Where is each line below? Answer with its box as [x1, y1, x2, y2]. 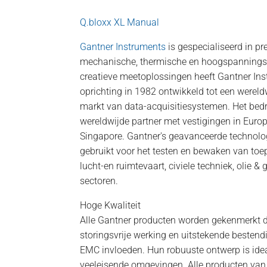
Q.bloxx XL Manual [80, 16, 160, 28]
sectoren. [80, 175, 119, 187]
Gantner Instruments [80, 41, 166, 52]
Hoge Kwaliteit [80, 199, 141, 211]
